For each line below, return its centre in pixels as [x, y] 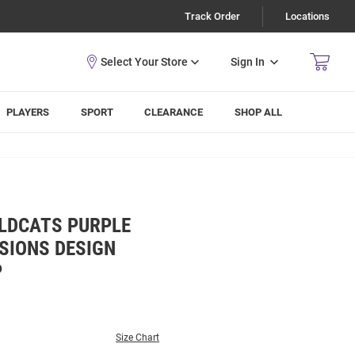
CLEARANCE [174, 112]
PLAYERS [28, 112]
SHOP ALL [259, 112]
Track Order [212, 16]
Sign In [248, 61]
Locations [307, 16]
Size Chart [137, 338]
